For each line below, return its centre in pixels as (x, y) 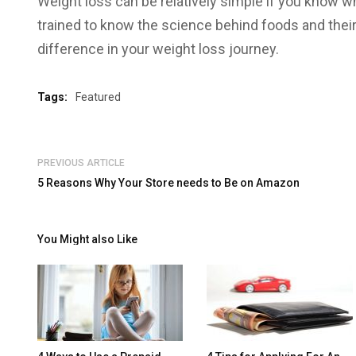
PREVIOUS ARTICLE (81, 163)
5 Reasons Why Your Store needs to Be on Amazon (168, 183)
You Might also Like (87, 239)
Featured (98, 97)
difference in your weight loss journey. (158, 49)
